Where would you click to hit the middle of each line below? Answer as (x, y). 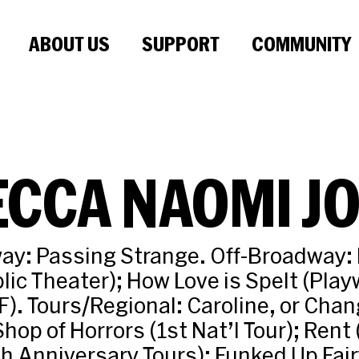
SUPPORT (180, 44)
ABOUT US (69, 44)
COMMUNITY (301, 44)
